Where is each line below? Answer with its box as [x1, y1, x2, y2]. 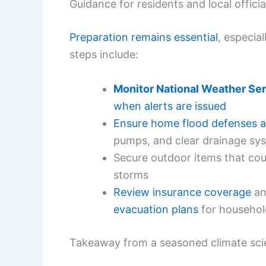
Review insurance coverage [113, 185, 251, 198]
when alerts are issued [113, 99, 226, 112]
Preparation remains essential [69, 30, 218, 43]
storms [113, 168, 148, 181]
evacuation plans [113, 202, 198, 216]
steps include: [69, 47, 138, 61]
